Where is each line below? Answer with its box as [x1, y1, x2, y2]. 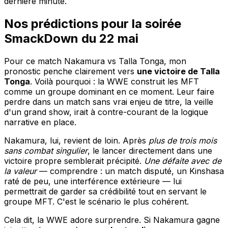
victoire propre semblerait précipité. [4, 156, 144, 166]
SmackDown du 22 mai [4, 31, 138, 46]
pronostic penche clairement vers [4, 66, 137, 77]
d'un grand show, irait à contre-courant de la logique [4, 107, 208, 118]
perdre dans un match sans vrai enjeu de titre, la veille [4, 97, 213, 107]
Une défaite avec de [144, 156, 221, 166]
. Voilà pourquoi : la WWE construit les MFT [30, 76, 199, 87]
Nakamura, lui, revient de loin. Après [4, 135, 149, 146]
